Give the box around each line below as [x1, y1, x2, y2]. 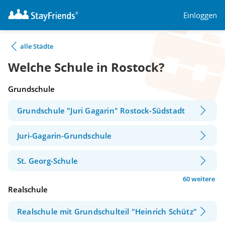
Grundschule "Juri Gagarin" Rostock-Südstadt [17, 105, 185, 116]
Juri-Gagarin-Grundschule [17, 131, 112, 141]
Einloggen [183, 10, 217, 20]
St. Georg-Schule [17, 156, 78, 166]
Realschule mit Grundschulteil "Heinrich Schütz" [17, 206, 197, 216]
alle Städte [20, 42, 53, 51]
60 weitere [183, 174, 215, 184]
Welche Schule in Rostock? [8, 59, 164, 76]
